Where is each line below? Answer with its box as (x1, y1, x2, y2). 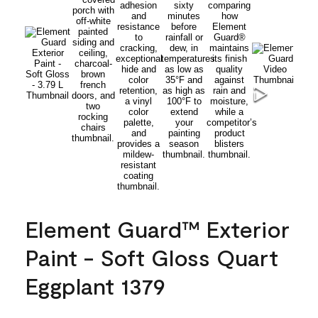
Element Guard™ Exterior (25, 214, 290, 242)
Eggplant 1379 (25, 271, 165, 299)
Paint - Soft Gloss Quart (25, 243, 278, 270)
